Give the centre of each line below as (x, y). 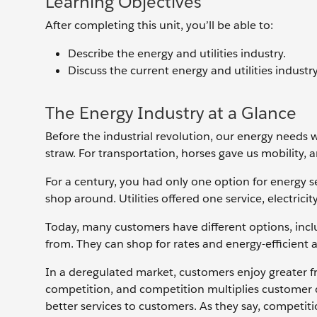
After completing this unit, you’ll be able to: (159, 25)
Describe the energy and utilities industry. (177, 53)
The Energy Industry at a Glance (171, 113)
